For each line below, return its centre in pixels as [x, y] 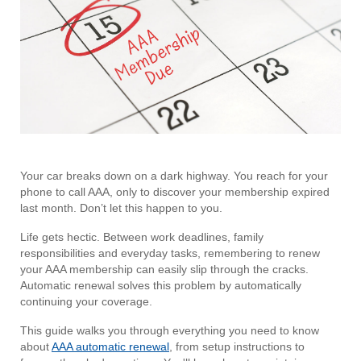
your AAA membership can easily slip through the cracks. [164, 270]
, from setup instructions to [237, 347]
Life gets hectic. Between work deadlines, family [142, 237]
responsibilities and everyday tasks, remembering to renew [170, 253]
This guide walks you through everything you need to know [170, 331]
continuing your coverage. [88, 302]
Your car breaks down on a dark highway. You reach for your [174, 176]
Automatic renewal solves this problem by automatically [161, 286]
